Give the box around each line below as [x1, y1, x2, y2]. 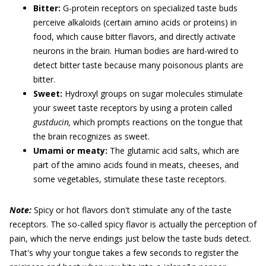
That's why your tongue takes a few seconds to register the [9, 247, 239, 258]
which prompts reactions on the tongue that [71, 116, 243, 128]
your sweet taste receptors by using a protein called [33, 102, 232, 113]
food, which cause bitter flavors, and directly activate [33, 31, 236, 42]
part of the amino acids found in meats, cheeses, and [33, 159, 239, 170]
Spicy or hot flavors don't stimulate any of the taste [31, 204, 232, 216]
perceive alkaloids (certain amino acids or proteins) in [33, 17, 237, 28]
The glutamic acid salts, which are [107, 145, 239, 156]
